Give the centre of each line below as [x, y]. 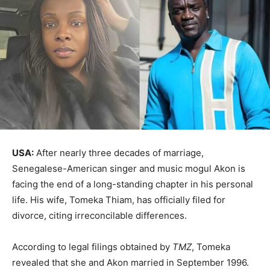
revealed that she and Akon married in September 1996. [130, 262]
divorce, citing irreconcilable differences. [99, 215]
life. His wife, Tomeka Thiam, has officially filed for [119, 199]
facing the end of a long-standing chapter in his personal [133, 184]
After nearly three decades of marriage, [119, 152]
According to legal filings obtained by [92, 246]
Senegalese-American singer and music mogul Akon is [129, 168]
